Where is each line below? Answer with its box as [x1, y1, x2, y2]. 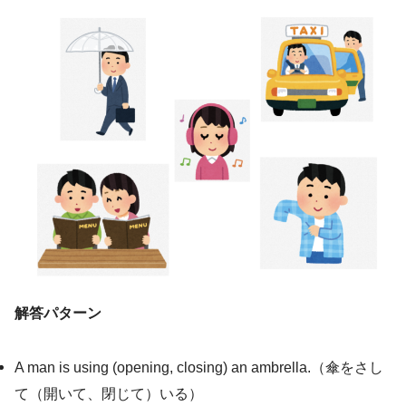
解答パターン [14, 304, 101, 322]
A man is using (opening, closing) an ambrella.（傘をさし [14, 358, 383, 375]
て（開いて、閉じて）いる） [14, 384, 203, 401]
